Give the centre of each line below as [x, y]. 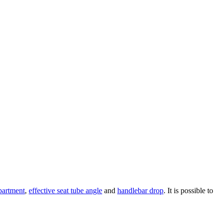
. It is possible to [188, 190]
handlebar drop [140, 190]
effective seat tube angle [65, 190]
